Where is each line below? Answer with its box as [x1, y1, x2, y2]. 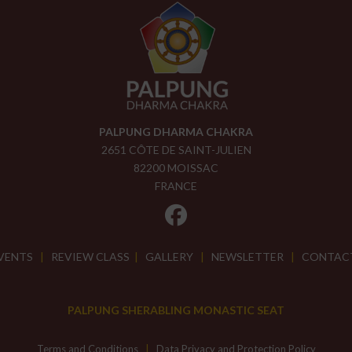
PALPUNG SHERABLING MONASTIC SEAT [67, 303, 284, 317]
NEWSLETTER [211, 250, 284, 264]
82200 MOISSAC [134, 161, 218, 175]
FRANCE [155, 179, 197, 193]
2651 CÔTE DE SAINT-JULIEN [101, 143, 251, 157]
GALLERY [145, 250, 193, 264]
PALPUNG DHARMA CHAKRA [99, 125, 253, 139]
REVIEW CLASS [50, 250, 130, 264]
